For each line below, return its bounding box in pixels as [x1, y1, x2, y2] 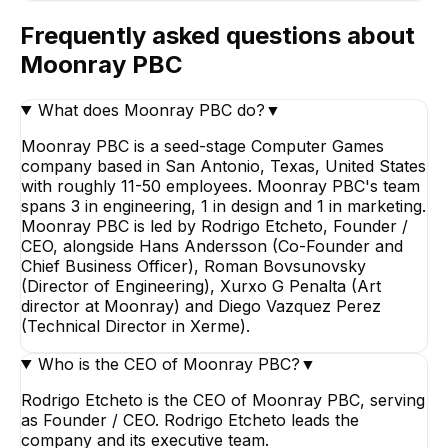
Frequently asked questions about [20, 21, 415, 51]
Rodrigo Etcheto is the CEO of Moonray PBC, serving [21, 389, 425, 410]
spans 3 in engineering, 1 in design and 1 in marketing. [21, 195, 426, 216]
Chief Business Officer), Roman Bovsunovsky [21, 255, 366, 276]
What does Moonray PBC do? [37, 99, 265, 120]
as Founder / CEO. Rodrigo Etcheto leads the [21, 409, 359, 430]
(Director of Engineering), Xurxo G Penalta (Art [21, 275, 381, 296]
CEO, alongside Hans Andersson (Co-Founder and [21, 235, 403, 256]
